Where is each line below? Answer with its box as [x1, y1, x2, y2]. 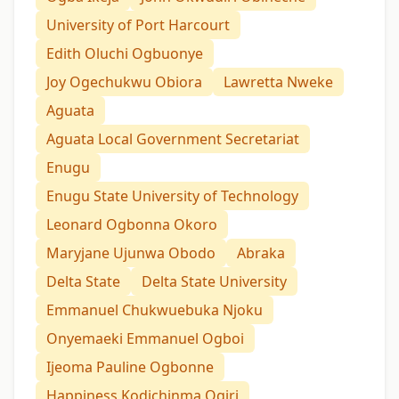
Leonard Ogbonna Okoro [46, 215, 217, 235]
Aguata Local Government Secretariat [46, 129, 299, 150]
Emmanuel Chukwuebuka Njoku [46, 300, 263, 321]
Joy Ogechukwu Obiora [46, 72, 202, 93]
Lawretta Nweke [224, 72, 333, 93]
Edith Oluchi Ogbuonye [46, 44, 203, 64]
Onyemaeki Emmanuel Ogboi [46, 329, 244, 349]
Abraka [237, 243, 285, 264]
